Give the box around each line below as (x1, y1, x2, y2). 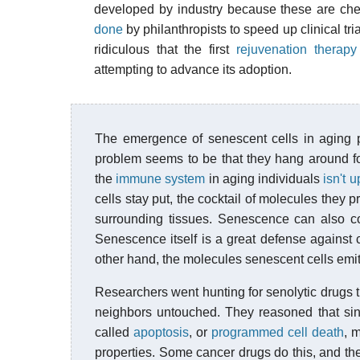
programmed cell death (211, 325, 344, 339)
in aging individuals (205, 172, 324, 186)
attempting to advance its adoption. (94, 63, 292, 76)
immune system (116, 172, 206, 186)
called (95, 325, 133, 339)
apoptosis (133, 325, 189, 339)
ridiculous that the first (94, 43, 236, 56)
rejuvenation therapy (235, 43, 357, 56)
